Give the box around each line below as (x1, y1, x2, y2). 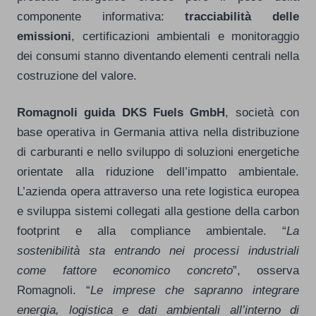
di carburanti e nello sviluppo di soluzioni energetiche (17, 144, 299, 159)
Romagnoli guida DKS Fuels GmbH (17, 104, 226, 119)
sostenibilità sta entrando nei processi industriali (17, 243, 299, 257)
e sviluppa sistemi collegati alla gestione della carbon (17, 203, 299, 218)
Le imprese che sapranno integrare (90, 282, 299, 297)
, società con (225, 104, 300, 119)
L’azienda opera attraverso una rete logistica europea (17, 183, 299, 198)
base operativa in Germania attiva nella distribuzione (17, 124, 299, 139)
